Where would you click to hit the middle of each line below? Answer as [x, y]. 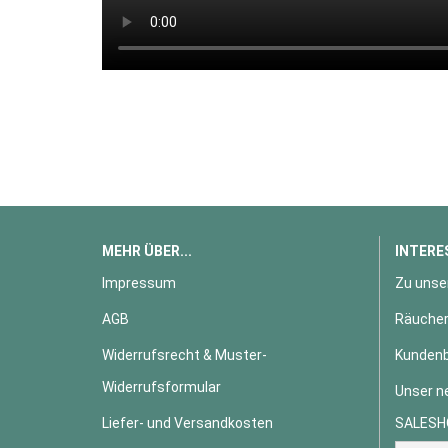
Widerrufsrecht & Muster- [184, 355]
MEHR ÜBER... [147, 251]
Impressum [139, 283]
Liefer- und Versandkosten [187, 423]
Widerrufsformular [161, 387]
